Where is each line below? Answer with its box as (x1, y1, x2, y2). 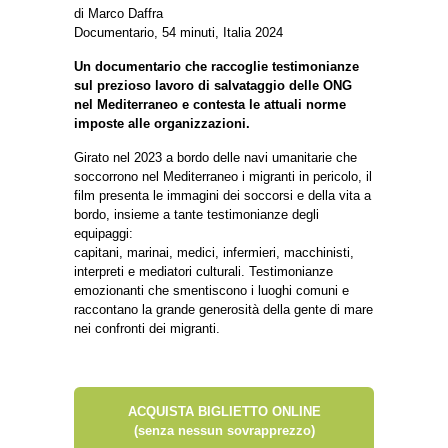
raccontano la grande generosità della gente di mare (74, 301, 373, 317)
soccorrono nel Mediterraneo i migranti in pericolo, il (74, 168, 372, 184)
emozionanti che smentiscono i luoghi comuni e (74, 282, 349, 298)
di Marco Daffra (74, 5, 163, 21)
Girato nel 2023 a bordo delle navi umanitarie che (74, 149, 357, 165)
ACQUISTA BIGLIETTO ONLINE (127, 403, 321, 419)
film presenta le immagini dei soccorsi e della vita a (74, 187, 371, 203)
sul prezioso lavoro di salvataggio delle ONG (74, 77, 352, 93)
